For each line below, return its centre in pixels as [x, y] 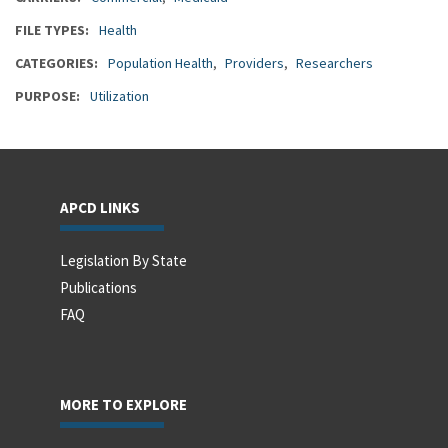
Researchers [334, 63]
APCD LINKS [100, 208]
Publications [98, 288]
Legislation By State [123, 261]
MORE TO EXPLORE [123, 405]
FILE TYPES [50, 30]
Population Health [160, 63]
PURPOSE [45, 96]
